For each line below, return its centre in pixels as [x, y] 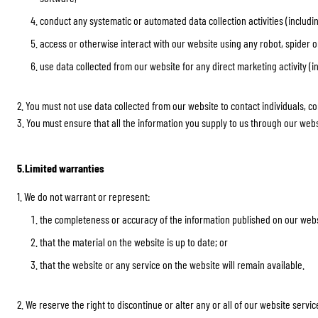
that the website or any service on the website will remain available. [172, 264]
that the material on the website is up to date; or [134, 242]
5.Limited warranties [61, 168]
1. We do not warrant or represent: [83, 196]
